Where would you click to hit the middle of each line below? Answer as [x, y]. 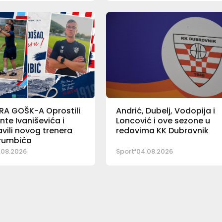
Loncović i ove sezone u [163, 120]
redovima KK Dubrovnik [163, 130]
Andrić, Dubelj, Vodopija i [166, 111]
